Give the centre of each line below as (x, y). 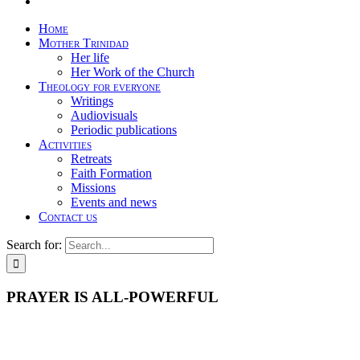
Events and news (114, 202)
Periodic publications (124, 130)
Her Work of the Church (133, 72)
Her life (90, 57)
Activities (65, 144)
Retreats (91, 159)
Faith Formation (111, 173)
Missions (93, 188)
